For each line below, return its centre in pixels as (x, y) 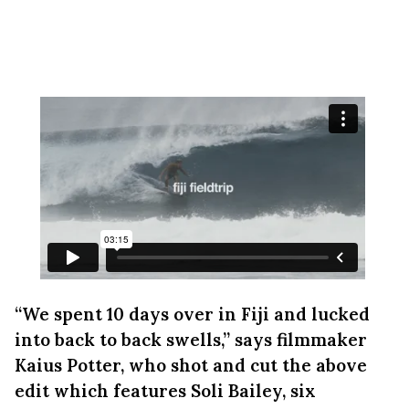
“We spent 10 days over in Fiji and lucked (192, 314)
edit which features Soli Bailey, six (165, 391)
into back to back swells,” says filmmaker (191, 340)
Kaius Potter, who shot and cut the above (191, 365)
